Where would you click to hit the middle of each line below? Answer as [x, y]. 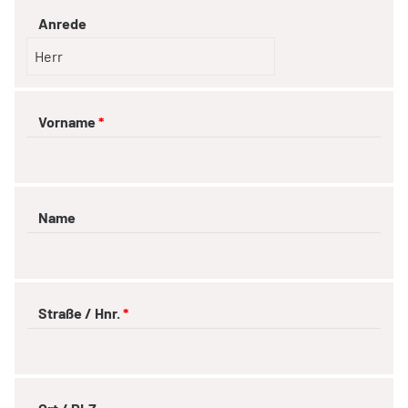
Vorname [67, 121]
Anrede [62, 23]
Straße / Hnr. [79, 313]
